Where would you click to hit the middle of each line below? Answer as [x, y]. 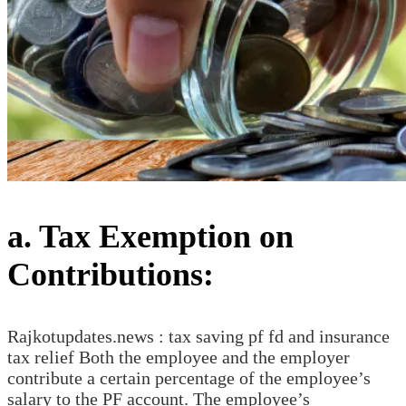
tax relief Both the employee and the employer [179, 357]
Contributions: [111, 274]
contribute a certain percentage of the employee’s [189, 377]
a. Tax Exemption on [150, 236]
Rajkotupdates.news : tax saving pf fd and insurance [198, 336]
